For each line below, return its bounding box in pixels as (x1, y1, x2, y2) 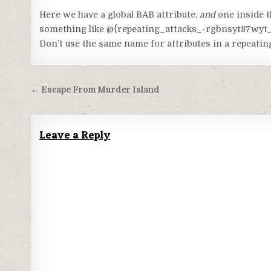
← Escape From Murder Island (31, 85, 160, 95)
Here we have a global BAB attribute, (39, 10, 200, 20)
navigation (30, 97, 105, 120)
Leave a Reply (39, 128, 111, 142)
